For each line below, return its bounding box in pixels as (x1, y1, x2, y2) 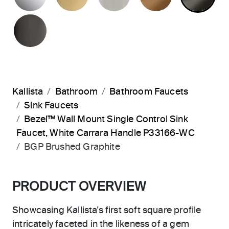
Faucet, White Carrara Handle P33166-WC (16, 129, 195, 138)
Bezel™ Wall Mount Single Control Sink (24, 115, 188, 124)
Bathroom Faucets (109, 87, 189, 97)
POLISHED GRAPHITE (46, 15, 150, 26)
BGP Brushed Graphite (24, 143, 120, 152)
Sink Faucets (24, 101, 79, 110)
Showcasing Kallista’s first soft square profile (12, 206, 201, 215)
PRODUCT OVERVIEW (12, 180, 146, 194)
